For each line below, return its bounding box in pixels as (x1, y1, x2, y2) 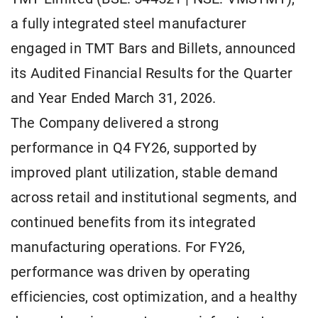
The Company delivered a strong (11, 115, 219, 132)
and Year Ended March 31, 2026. (11, 90, 216, 107)
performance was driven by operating (11, 264, 251, 281)
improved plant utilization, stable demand (11, 165, 278, 182)
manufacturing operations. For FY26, (11, 239, 246, 256)
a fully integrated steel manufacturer (11, 16, 247, 33)
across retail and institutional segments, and (11, 190, 297, 207)
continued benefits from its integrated (11, 214, 256, 231)
